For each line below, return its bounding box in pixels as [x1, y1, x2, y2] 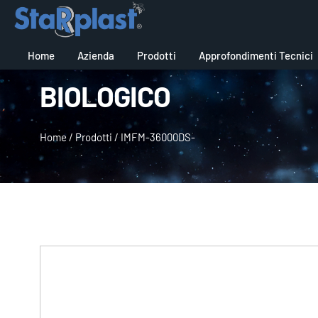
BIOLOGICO [40, 78, 170, 113]
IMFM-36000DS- [121, 131, 195, 144]
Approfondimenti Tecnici [198, 48, 313, 62]
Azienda [77, 48, 114, 62]
